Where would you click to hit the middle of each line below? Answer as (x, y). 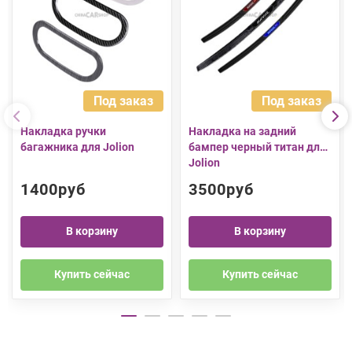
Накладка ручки (63, 131)
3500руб (221, 189)
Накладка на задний (242, 131)
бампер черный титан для (257, 147)
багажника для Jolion (77, 147)
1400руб (53, 189)
